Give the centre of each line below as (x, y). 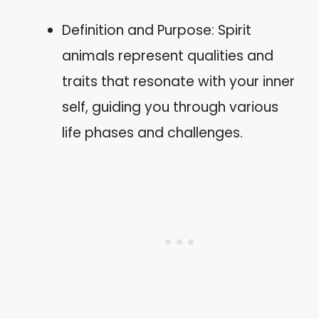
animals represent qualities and (168, 56)
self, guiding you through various (170, 107)
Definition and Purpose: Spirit (157, 30)
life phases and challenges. (152, 133)
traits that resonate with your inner (178, 82)
